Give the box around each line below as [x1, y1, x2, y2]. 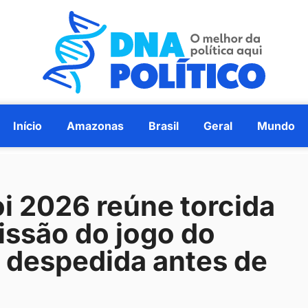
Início [13, 119, 42, 133]
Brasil [148, 119, 179, 133]
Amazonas [67, 119, 124, 133]
